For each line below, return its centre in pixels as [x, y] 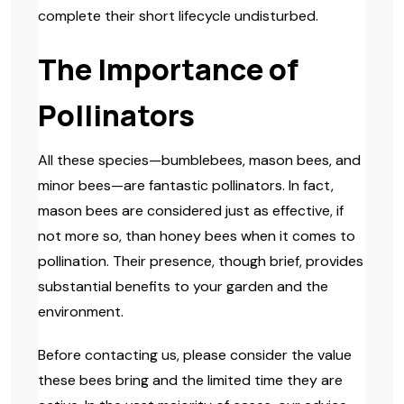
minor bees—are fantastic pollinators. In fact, [186, 185]
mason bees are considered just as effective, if [191, 211]
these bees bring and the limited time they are [190, 380]
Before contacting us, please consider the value [195, 355]
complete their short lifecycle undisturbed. [178, 16]
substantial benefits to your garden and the [183, 286]
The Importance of [168, 69]
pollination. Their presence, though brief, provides [201, 261]
